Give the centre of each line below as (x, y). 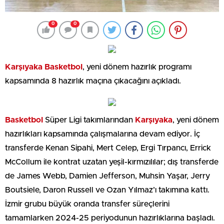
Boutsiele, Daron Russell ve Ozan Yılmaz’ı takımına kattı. (107, 190)
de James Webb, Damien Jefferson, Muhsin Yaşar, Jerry (107, 176)
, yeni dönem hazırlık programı (137, 67)
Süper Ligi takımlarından (89, 120)
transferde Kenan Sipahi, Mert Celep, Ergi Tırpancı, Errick (108, 148)
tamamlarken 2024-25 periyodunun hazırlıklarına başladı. (110, 218)
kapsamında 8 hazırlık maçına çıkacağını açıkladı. (93, 81)
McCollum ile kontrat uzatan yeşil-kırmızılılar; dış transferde (112, 162)
